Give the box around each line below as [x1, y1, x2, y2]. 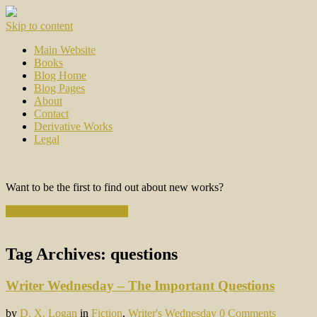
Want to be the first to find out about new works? [6, 181, 224, 193]
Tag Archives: [6, 244, 110, 263]
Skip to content [6, 20, 73, 32]
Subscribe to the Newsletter [6, 205, 128, 217]
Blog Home [34, 69, 86, 81]
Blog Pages [34, 82, 85, 94]
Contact [34, 108, 69, 120]
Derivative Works [34, 120, 113, 132]
